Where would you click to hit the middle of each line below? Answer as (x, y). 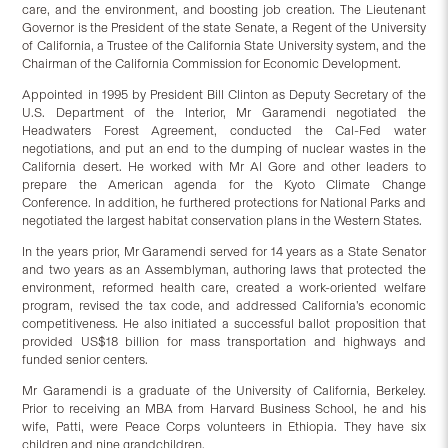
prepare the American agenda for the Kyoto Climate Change (224, 185)
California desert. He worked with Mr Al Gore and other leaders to (224, 167)
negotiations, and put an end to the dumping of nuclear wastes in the (224, 149)
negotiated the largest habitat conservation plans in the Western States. (222, 221)
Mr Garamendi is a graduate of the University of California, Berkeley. (224, 391)
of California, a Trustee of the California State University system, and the (224, 46)
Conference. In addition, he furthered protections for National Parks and (224, 203)
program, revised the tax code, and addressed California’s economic (224, 306)
